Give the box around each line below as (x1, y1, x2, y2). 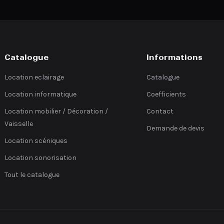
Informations (146, 52, 202, 62)
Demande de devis (146, 124, 204, 132)
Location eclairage (4, 73, 64, 81)
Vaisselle (4, 119, 33, 128)
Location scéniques (4, 136, 68, 145)
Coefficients (146, 90, 186, 98)
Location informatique (4, 90, 77, 98)
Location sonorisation (4, 153, 77, 162)
